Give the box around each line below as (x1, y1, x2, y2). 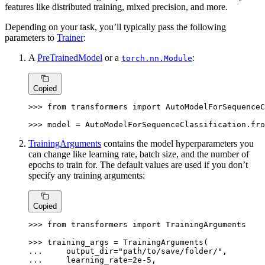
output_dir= (47, 247, 118, 256)
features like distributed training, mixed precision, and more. (5, 1, 228, 12)
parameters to (5, 32, 57, 43)
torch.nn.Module (121, 53, 192, 63)
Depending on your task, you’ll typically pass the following (5, 21, 226, 32)
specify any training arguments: (28, 170, 145, 180)
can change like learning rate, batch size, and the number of (28, 148, 249, 159)
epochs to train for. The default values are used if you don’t (28, 159, 248, 170)
